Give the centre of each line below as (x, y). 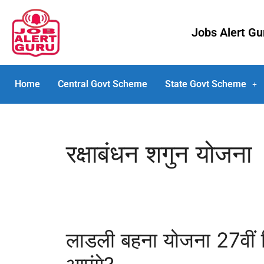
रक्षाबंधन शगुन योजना (159, 154)
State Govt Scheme (206, 84)
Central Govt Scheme (103, 84)
